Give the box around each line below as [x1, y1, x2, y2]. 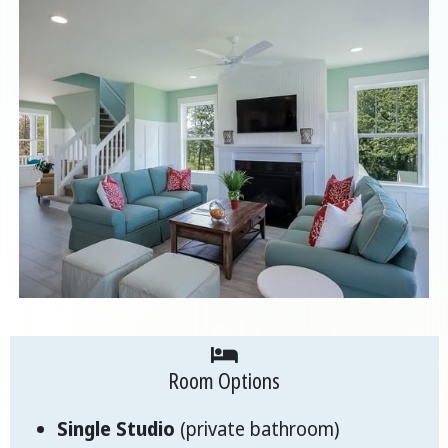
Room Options [168, 366, 280, 396]
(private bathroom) [175, 416, 339, 443]
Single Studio [57, 416, 175, 443]
